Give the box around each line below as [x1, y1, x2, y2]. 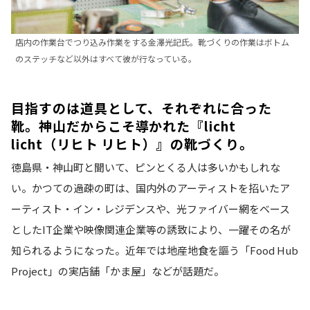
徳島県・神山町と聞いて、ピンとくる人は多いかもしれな [11, 159, 280, 174]
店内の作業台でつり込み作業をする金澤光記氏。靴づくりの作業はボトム [15, 36, 289, 48]
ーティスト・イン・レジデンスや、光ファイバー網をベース [11, 201, 290, 216]
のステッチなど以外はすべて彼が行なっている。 [15, 53, 197, 65]
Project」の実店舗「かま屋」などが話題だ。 [11, 263, 224, 278]
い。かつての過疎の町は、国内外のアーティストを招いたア [11, 180, 290, 195]
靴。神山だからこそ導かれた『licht [11, 116, 237, 136]
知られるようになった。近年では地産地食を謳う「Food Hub [11, 242, 298, 257]
